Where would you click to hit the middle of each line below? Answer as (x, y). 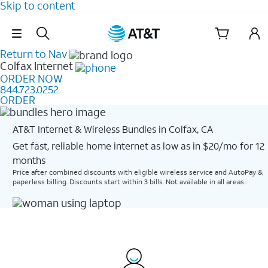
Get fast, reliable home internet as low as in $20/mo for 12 (138, 145)
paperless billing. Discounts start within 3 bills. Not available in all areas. (129, 181)
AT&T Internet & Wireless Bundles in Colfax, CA (112, 129)
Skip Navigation (134, 25)
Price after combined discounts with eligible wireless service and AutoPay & (138, 172)
